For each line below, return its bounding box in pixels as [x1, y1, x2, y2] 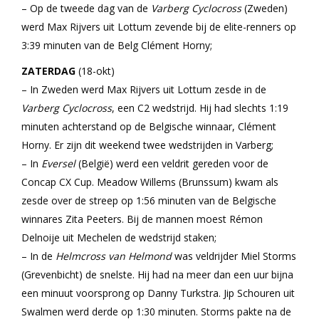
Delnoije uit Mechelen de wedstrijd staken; [21, 231, 216, 244]
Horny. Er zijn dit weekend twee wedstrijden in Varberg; [21, 138, 273, 152]
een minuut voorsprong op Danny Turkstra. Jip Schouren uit [21, 286, 295, 300]
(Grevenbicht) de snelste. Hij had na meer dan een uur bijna [21, 268, 293, 281]
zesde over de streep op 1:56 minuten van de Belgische [21, 194, 276, 207]
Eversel [41, 157, 75, 170]
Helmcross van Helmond [56, 249, 172, 263]
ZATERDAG [21, 64, 75, 78]
